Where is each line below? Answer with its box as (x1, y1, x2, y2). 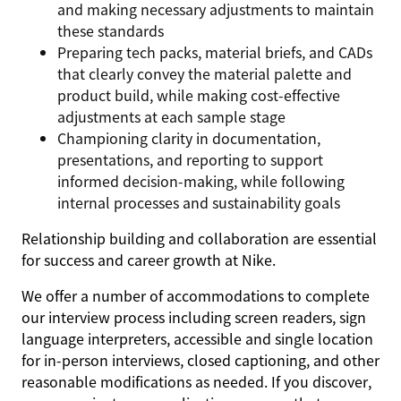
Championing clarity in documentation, (57, 127, 320, 149)
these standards (57, 20, 164, 41)
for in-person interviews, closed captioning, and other (21, 349, 380, 371)
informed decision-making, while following (57, 170, 345, 192)
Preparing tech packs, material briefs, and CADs (57, 41, 372, 63)
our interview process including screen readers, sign (21, 306, 366, 328)
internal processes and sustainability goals (57, 192, 340, 213)
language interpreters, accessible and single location (21, 328, 373, 349)
